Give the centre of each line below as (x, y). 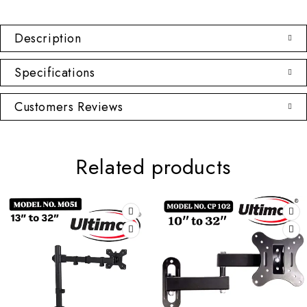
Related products (153, 167)
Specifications (55, 72)
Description (48, 38)
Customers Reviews (69, 107)
